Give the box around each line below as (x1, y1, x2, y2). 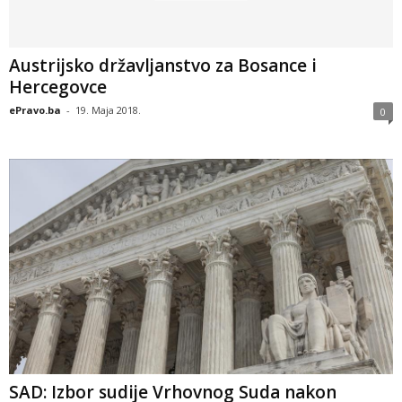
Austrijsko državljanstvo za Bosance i (9, 54, 317, 78)
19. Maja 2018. (75, 103, 141, 118)
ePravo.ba (9, 103, 61, 118)
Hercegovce (9, 75, 107, 100)
